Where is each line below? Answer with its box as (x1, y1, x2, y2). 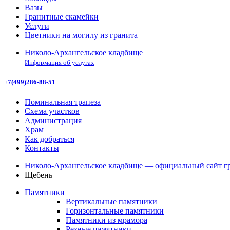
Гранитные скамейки (25, 12, 99, 21)
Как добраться (25, 135, 74, 144)
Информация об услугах (25, 59, 94, 66)
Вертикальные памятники (66, 197, 157, 206)
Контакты (25, 144, 59, 153)
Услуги (25, 22, 49, 30)
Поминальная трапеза (25, 98, 101, 107)
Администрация (25, 116, 82, 125)
